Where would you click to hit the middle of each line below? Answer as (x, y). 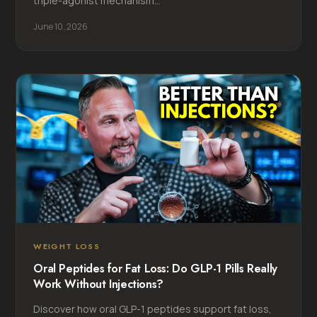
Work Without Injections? (98, 284)
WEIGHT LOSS (67, 246)
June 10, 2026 (61, 26)
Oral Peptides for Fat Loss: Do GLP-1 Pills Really (155, 268)
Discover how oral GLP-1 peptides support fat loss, (153, 309)
